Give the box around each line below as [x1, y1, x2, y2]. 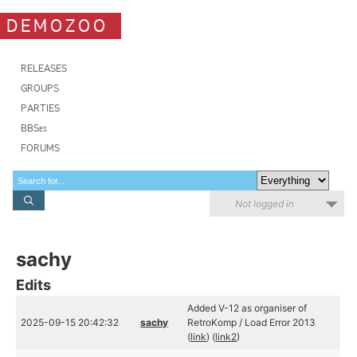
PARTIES [21, 102, 60, 114]
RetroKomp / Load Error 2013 [187, 316, 316, 328]
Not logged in [235, 198, 294, 210]
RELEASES [21, 62, 67, 74]
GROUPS [21, 82, 59, 94]
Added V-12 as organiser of [187, 302, 308, 314]
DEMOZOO [6, 14, 108, 37]
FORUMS [21, 142, 60, 154]
